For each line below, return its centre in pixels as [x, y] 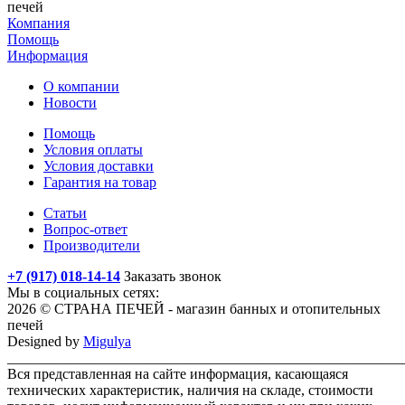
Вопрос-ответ [85, 229]
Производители [92, 245]
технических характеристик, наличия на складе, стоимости [190, 390]
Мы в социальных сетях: [83, 292]
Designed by [45, 341]
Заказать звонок [173, 276]
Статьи [65, 212]
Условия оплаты [93, 149]
